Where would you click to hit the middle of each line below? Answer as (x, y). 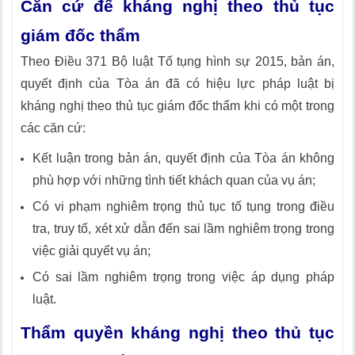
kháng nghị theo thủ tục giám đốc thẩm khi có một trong (177, 106)
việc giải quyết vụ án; (92, 251)
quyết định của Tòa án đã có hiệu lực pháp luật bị (177, 84)
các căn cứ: (53, 128)
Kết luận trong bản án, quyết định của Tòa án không (183, 158)
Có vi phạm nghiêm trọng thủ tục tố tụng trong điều (183, 206)
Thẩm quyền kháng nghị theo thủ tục (177, 333)
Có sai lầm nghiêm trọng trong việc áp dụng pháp (183, 277)
